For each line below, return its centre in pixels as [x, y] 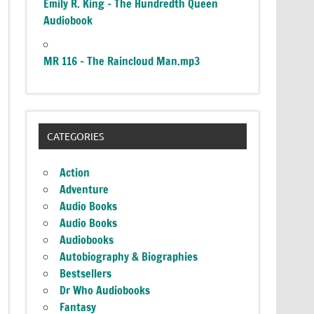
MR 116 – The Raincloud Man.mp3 [122, 61]
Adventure [84, 190]
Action [75, 173]
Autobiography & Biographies [129, 257]
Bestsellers [86, 274]
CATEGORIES [75, 136]
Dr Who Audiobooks [105, 291]
